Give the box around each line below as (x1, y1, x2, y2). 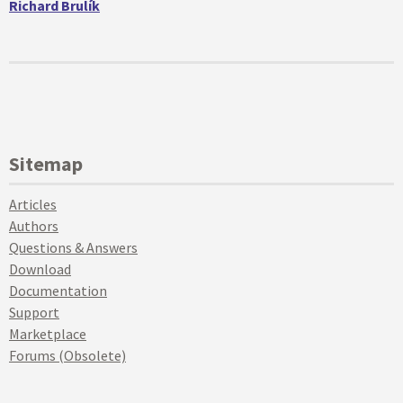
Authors (9, 217, 58, 235)
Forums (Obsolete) (9, 346, 126, 364)
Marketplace (9, 325, 86, 343)
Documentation (9, 282, 107, 300)
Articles (9, 195, 57, 213)
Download (9, 260, 71, 278)
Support (9, 303, 59, 321)
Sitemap (9, 151, 83, 176)
